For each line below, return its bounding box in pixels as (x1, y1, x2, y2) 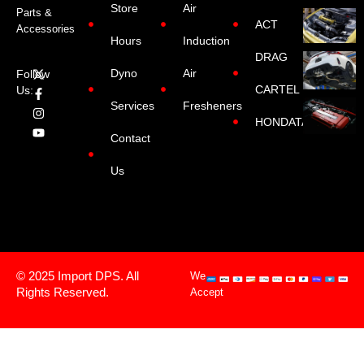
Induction (183, 34, 231, 48)
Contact (110, 132, 151, 145)
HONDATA (255, 115, 310, 129)
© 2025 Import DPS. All (16, 269, 139, 284)
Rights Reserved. (16, 285, 109, 300)
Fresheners (183, 99, 243, 113)
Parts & (16, 6, 52, 19)
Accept (190, 286, 223, 299)
